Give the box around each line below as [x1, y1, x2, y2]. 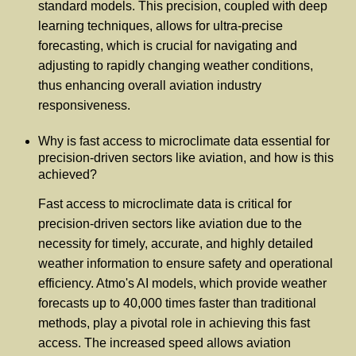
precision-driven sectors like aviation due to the [38, 216, 302, 230]
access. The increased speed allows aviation [38, 335, 291, 350]
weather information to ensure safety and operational [38, 256, 333, 270]
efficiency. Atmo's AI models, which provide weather [38, 276, 327, 290]
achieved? [38, 168, 97, 182]
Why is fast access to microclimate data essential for [38, 134, 330, 149]
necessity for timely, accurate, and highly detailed [38, 236, 313, 250]
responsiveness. [38, 99, 130, 113]
